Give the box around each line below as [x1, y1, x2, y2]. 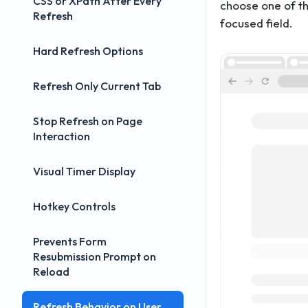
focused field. [220, 16, 293, 30]
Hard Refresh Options [33, 44, 143, 58]
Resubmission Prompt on [33, 250, 156, 263]
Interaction [33, 129, 90, 143]
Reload [33, 265, 69, 278]
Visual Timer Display [33, 164, 135, 178]
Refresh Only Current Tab [33, 79, 161, 93]
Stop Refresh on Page [33, 114, 142, 128]
